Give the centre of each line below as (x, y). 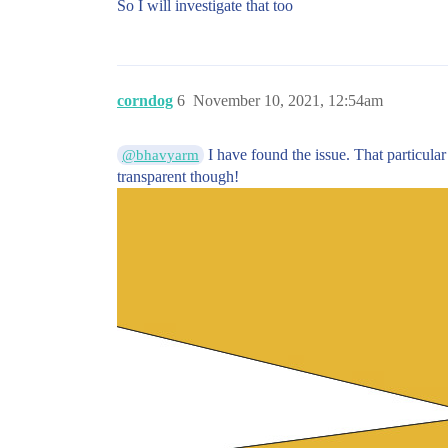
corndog (145, 101)
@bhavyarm (161, 155)
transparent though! (178, 177)
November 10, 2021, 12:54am (288, 101)
